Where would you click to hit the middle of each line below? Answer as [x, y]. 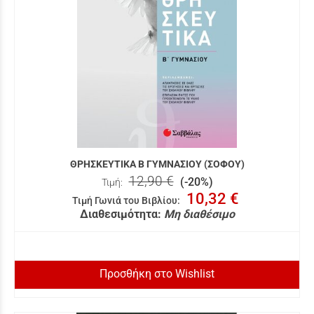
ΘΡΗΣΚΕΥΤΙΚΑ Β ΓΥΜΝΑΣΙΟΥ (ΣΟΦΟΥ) [157, 164]
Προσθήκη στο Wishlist [157, 274]
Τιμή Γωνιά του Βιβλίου [124, 201]
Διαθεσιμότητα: [120, 214]
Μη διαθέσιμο [199, 214]
